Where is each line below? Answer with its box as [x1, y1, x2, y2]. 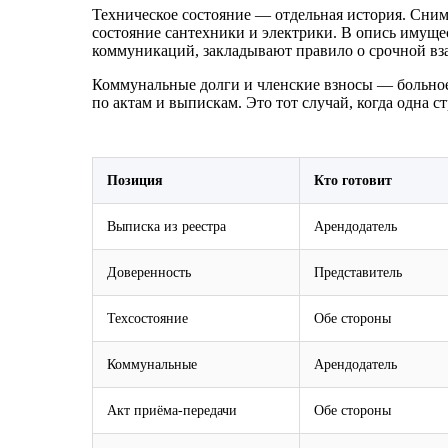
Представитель [314, 264, 402, 281]
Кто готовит [314, 172, 392, 189]
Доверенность [107, 264, 191, 281]
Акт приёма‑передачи [107, 402, 237, 419]
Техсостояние [107, 310, 188, 327]
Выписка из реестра [107, 218, 226, 235]
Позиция [107, 172, 163, 189]
